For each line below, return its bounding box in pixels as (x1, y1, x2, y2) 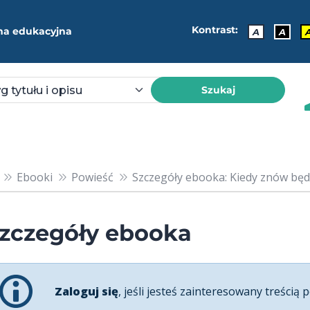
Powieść (71, 169, 113, 185)
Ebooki (16, 169, 53, 185)
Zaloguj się (55, 283, 118, 299)
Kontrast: (192, 24, 238, 37)
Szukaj (201, 83, 235, 96)
